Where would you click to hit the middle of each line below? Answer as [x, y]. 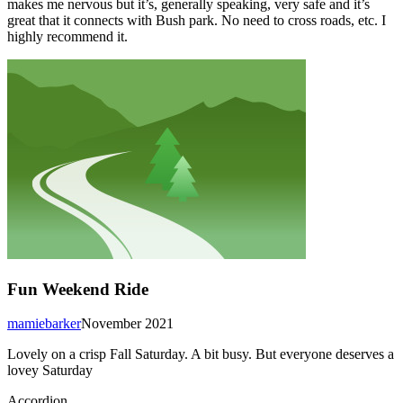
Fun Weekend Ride [78, 289]
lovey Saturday [50, 371]
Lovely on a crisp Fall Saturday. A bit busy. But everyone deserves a [201, 354]
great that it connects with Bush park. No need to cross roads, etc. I [197, 20]
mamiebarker [44, 324]
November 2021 [127, 324]
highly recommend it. [67, 36]
